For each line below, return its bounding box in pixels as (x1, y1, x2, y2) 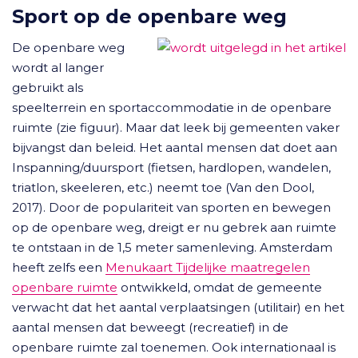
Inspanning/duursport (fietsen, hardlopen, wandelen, (12, 160, 331, 175)
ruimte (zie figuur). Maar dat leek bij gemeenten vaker (12, 120, 340, 135)
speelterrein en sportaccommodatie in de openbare (12, 100, 332, 115)
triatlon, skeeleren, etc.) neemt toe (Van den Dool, (12, 180, 314, 195)
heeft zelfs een (12, 260, 105, 275)
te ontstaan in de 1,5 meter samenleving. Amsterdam (12, 240, 332, 255)
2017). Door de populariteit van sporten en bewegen (12, 200, 331, 215)
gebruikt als (12, 80, 83, 95)
